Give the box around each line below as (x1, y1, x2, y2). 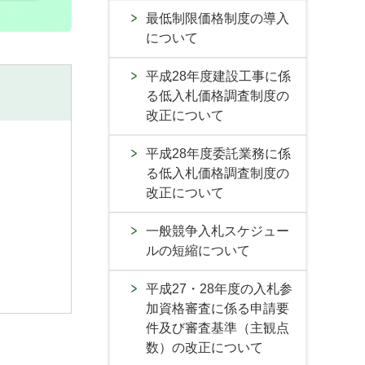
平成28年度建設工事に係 (146, 69, 291, 83)
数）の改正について (146, 341, 263, 354)
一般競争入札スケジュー (146, 224, 289, 238)
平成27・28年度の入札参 (146, 282, 292, 296)
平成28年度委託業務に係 (146, 147, 291, 161)
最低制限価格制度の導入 (146, 11, 289, 25)
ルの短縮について (146, 244, 250, 257)
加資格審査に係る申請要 (146, 301, 289, 315)
